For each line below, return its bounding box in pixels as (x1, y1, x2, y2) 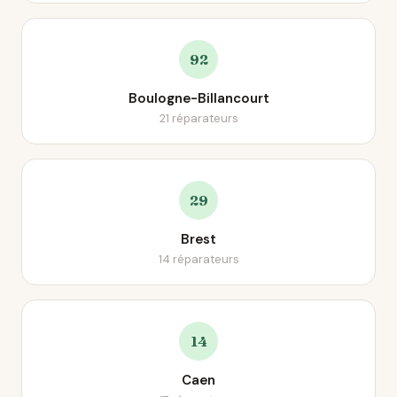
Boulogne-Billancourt (128, 90, 269, 107)
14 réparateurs (158, 252, 239, 267)
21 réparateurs (159, 111, 238, 126)
